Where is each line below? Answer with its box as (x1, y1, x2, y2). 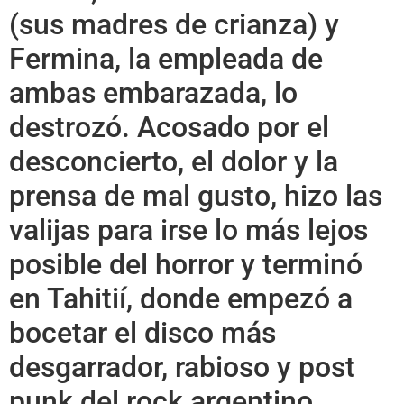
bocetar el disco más (9, 315, 276, 350)
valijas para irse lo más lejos (9, 212, 368, 247)
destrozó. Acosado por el (9, 109, 329, 144)
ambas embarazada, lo (9, 75, 298, 110)
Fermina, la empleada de (9, 41, 323, 76)
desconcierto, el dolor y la (9, 143, 338, 179)
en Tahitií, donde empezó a (9, 280, 353, 316)
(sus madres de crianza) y (9, 6, 339, 41)
